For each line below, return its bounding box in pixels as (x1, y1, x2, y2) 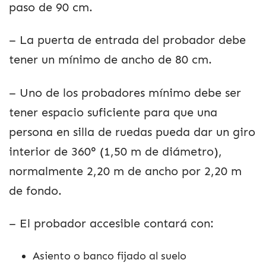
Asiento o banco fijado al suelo (33, 249, 186, 262)
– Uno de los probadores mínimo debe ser (9, 85, 241, 100)
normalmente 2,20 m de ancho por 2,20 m (9, 164, 242, 178)
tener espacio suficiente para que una (9, 105, 217, 119)
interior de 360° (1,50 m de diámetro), (9, 144, 222, 159)
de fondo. (9, 183, 62, 198)
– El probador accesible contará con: (9, 217, 214, 231)
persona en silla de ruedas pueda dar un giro (9, 125, 255, 139)
